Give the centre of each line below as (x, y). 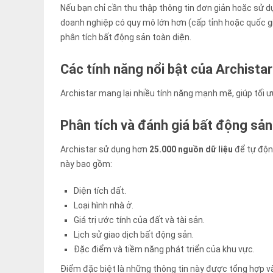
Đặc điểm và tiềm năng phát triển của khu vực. (165, 250)
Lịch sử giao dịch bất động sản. (134, 235)
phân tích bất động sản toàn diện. (126, 37)
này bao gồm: (86, 164)
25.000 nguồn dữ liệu (191, 150)
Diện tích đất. (100, 191)
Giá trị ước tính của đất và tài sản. (140, 220)
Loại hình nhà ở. (104, 206)
